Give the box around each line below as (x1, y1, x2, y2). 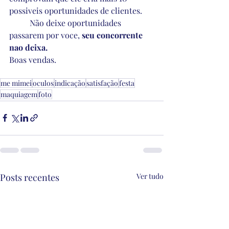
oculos (33, 78, 54, 88)
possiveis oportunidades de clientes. (9, 5, 142, 16)
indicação (55, 78, 85, 88)
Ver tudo (136, 171, 164, 181)
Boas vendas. (9, 54, 56, 65)
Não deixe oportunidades (9, 17, 30, 28)
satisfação (86, 78, 118, 88)
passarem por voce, (9, 29, 82, 40)
